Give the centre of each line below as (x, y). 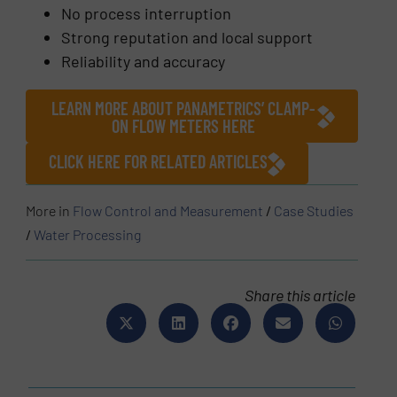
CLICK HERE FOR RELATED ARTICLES (159, 162)
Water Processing (88, 234)
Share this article (300, 295)
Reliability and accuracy (144, 62)
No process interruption (147, 14)
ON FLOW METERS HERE (183, 126)
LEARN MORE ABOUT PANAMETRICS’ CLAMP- (183, 109)
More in (50, 210)
